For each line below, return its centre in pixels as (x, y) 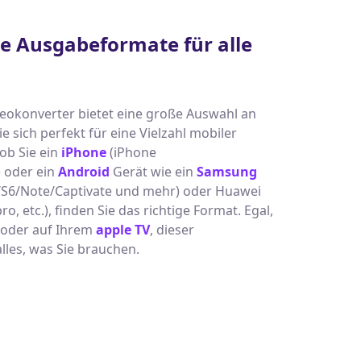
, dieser (172, 230)
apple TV (122, 230)
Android (83, 172)
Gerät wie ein (153, 172)
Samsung (226, 172)
